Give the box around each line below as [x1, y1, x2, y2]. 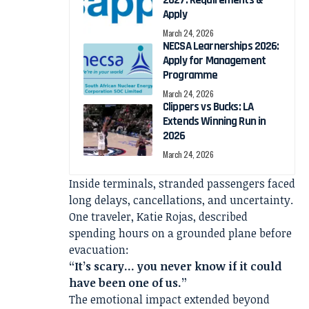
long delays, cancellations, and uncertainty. [69, 192, 293, 208]
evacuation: [69, 241, 129, 257]
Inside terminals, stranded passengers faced [69, 175, 295, 191]
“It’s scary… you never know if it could [69, 258, 281, 274]
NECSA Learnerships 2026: [163, 38, 279, 54]
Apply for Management [163, 52, 266, 68]
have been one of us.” [69, 275, 187, 290]
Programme [163, 67, 218, 83]
